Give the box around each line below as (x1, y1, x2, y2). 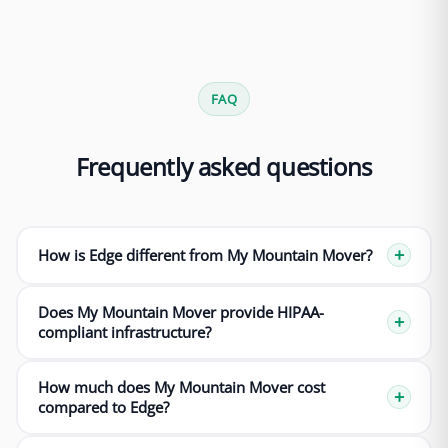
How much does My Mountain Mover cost (37, 377, 325, 398)
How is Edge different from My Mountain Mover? (37, 245, 372, 266)
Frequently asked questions (76, 149, 372, 183)
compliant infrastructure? (37, 322, 211, 343)
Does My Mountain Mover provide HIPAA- (37, 302, 324, 323)
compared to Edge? (37, 397, 169, 418)
